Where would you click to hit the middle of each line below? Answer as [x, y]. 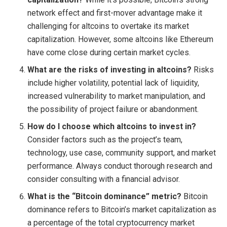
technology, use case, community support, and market [122, 153]
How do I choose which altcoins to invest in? [112, 127]
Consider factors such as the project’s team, [105, 140]
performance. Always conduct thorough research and [120, 166]
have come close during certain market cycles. [109, 53]
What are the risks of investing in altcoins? [110, 70]
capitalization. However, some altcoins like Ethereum [121, 40]
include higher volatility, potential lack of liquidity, [113, 83]
